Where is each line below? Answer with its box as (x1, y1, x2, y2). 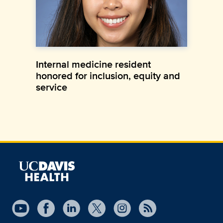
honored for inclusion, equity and (36, 68, 180, 83)
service (36, 79, 67, 95)
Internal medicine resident (36, 56, 151, 72)
